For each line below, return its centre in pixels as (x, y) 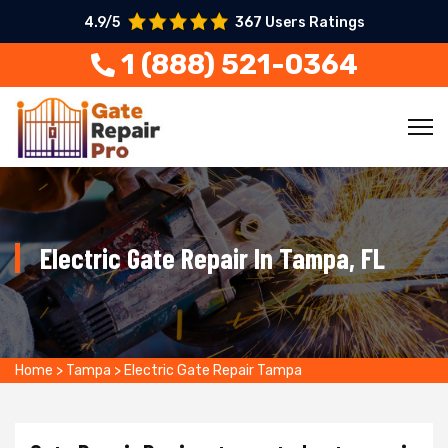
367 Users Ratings (299, 22)
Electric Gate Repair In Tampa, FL (212, 258)
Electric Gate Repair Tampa (213, 370)
